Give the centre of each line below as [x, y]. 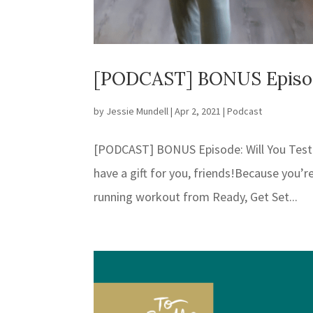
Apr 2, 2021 [198, 111]
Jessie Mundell [138, 111]
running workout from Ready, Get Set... [196, 197]
